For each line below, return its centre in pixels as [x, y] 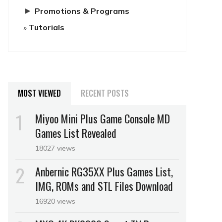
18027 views [55, 148]
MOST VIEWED [39, 93]
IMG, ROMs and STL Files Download [104, 186]
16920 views [55, 201]
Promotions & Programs [82, 11]
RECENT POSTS [105, 93]
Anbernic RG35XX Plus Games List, [104, 171]
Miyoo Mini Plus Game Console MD [103, 118]
